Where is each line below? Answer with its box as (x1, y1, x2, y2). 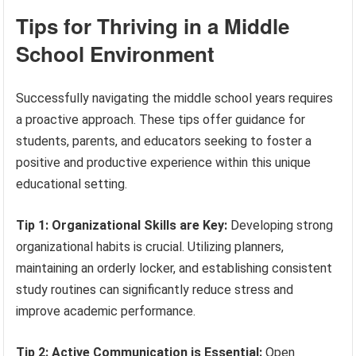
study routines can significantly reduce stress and (16, 281, 294, 297)
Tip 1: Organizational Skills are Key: (16, 217, 228, 233)
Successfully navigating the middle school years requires (16, 90, 334, 106)
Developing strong (227, 217, 334, 233)
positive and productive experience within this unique (16, 154, 311, 170)
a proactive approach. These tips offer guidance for (16, 111, 306, 127)
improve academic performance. (16, 303, 196, 319)
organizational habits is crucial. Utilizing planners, (16, 238, 284, 254)
